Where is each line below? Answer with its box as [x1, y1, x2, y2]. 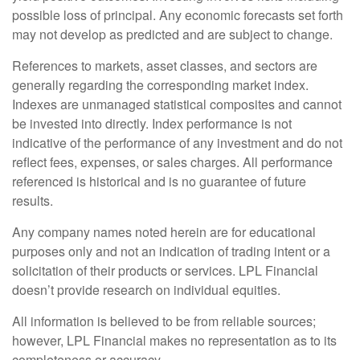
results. [12, 191, 53, 210]
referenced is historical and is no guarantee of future [12, 172, 306, 190]
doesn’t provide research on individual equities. [12, 280, 280, 299]
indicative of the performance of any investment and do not [12, 133, 342, 152]
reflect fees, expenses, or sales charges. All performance [12, 153, 333, 171]
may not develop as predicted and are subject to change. [12, 25, 333, 43]
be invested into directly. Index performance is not [12, 114, 292, 133]
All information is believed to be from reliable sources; [12, 312, 316, 330]
